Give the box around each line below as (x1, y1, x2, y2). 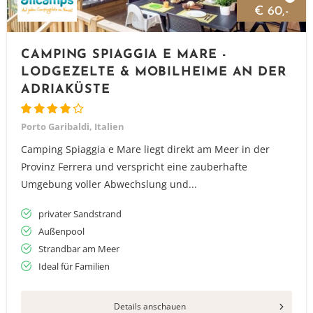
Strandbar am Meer (38, 242, 119, 255)
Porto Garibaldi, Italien (21, 120, 124, 133)
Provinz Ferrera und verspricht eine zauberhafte (21, 160, 247, 173)
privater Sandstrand (38, 208, 122, 220)
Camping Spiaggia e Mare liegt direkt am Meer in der (21, 143, 270, 156)
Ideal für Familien (38, 260, 110, 272)
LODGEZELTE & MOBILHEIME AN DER (21, 66, 286, 79)
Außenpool (38, 225, 85, 238)
